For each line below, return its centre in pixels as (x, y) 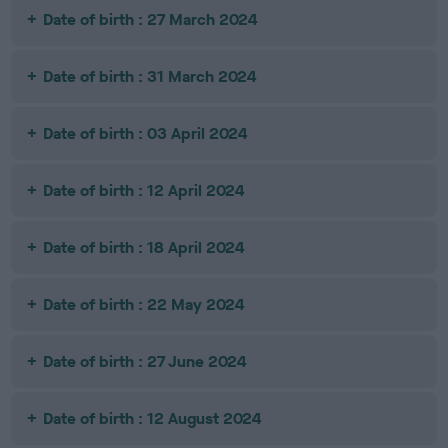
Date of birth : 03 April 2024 (146, 133)
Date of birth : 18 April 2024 (144, 247)
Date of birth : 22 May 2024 (144, 304)
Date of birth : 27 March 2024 (151, 19)
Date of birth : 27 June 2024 (145, 361)
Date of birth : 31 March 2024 (150, 76)
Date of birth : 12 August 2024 (153, 418)
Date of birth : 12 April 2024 (144, 190)
